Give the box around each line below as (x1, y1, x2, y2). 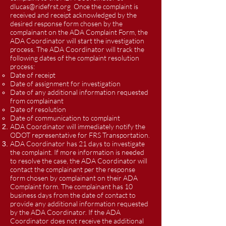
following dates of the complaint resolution (10, 53, 139, 62)
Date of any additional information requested (10, 88, 148, 96)
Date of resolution (10, 105, 66, 114)
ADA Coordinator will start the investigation (10, 36, 144, 45)
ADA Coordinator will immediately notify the (10, 122, 145, 131)
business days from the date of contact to (10, 191, 136, 199)
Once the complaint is (71, 2, 138, 11)
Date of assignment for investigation (10, 79, 121, 88)
